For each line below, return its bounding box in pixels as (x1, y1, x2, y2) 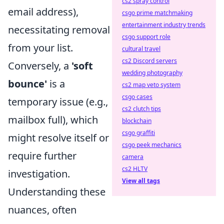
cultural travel (122, 44, 160, 53)
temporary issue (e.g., (8, 95, 108, 109)
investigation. (8, 167, 70, 181)
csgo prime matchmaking (122, 8, 192, 17)
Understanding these (8, 185, 105, 199)
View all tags (122, 176, 160, 185)
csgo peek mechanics (122, 140, 181, 149)
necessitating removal (8, 23, 110, 37)
